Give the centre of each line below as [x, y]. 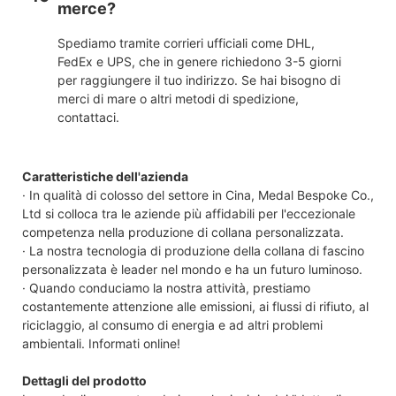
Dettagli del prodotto [84, 380]
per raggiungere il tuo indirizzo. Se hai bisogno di [199, 80]
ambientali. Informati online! [101, 343]
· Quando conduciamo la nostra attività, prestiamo [166, 287]
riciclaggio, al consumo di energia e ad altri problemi [172, 324]
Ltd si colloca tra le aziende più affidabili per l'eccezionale [189, 213]
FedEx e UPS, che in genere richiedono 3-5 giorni [199, 61]
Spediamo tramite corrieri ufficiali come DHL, [186, 42]
